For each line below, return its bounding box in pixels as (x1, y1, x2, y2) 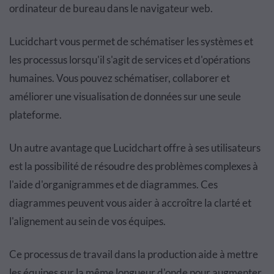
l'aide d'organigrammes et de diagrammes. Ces (9, 177, 218, 191)
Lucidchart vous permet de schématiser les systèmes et (9, 34, 253, 48)
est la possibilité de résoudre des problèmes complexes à (9, 159, 258, 172)
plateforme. (9, 108, 62, 121)
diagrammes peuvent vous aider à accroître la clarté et (9, 196, 251, 209)
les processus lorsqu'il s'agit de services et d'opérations (9, 53, 250, 66)
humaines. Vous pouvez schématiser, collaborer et (9, 71, 230, 84)
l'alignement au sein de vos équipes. (9, 214, 166, 228)
